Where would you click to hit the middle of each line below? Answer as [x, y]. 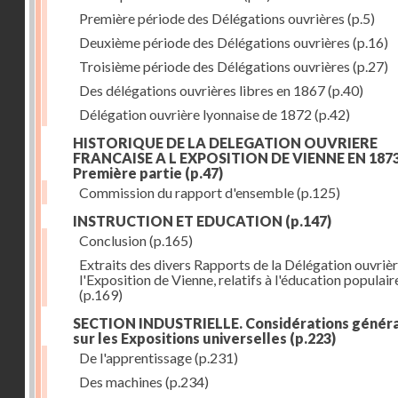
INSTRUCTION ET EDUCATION [178, 221]
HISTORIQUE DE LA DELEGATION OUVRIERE [225, 143]
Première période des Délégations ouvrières [212, 18]
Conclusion [113, 240]
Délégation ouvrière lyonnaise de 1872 [195, 114]
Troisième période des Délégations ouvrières [215, 66]
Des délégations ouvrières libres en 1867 [202, 90]
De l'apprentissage [135, 358]
